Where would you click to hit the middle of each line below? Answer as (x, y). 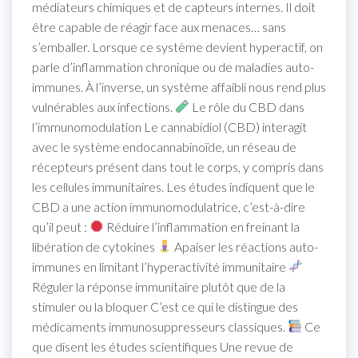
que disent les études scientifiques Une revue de (163, 346)
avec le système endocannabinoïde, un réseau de (164, 146)
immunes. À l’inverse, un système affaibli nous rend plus (179, 86)
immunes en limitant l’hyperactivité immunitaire (160, 266)
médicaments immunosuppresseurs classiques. (160, 326)
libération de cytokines (95, 246)
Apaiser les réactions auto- (245, 246)
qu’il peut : (61, 226)
